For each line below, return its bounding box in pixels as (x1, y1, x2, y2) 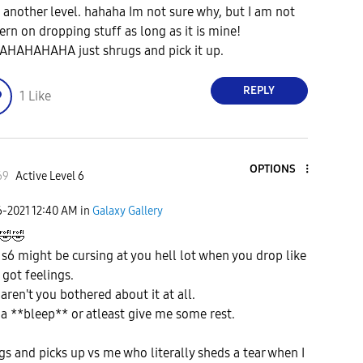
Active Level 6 (15, 169, 84, 184)
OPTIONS (249, 161, 296, 176)
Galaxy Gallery (92, 203, 163, 218)
